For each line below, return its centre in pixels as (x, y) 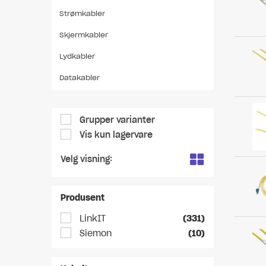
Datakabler (80, 77)
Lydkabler (77, 56)
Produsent (83, 198)
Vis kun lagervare (115, 135)
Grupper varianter (116, 120)
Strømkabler (82, 13)
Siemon (94, 233)
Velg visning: (86, 159)
